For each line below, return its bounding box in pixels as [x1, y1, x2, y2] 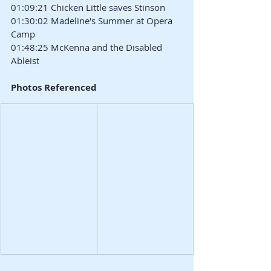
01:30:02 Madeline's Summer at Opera [11, 14, 175, 27]
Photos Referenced [11, 80, 97, 94]
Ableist [11, 54, 39, 67]
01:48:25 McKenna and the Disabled [11, 41, 165, 53]
